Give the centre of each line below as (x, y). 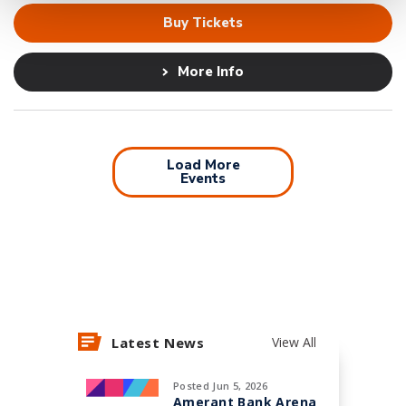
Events (203, 179)
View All (294, 342)
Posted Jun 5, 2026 (220, 386)
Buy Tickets (203, 23)
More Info (211, 72)
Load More (203, 165)
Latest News (158, 343)
